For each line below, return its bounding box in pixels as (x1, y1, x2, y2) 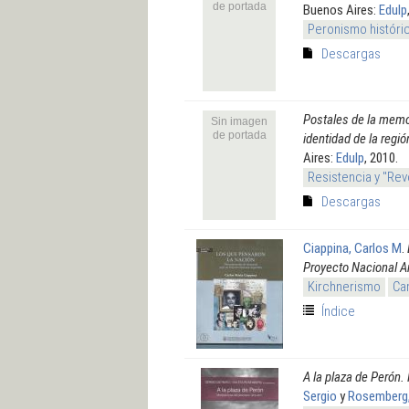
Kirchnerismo (308, 278, 381, 295)
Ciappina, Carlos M (303, 239, 402, 257)
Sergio (303, 387, 337, 404)
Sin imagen (211, 114, 267, 128)
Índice (321, 302, 355, 320)
